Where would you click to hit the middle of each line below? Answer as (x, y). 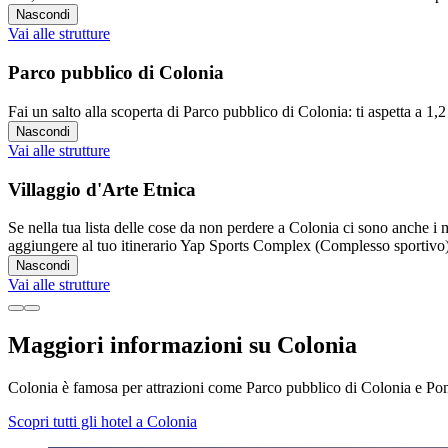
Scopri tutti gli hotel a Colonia (102, 422)
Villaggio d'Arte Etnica (102, 189)
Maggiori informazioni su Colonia (182, 345)
